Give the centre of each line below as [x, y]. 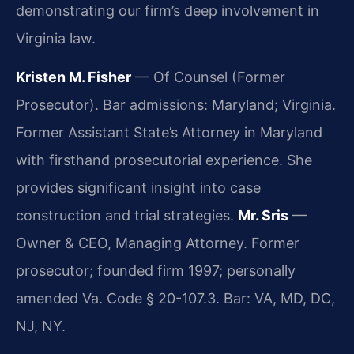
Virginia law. [56, 38]
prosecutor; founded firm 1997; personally [156, 271]
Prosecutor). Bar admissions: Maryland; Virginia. [176, 105]
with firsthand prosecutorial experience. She [164, 160]
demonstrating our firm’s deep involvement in [168, 10]
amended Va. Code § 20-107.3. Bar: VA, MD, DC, [175, 299]
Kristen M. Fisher [73, 77]
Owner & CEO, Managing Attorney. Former [158, 243]
